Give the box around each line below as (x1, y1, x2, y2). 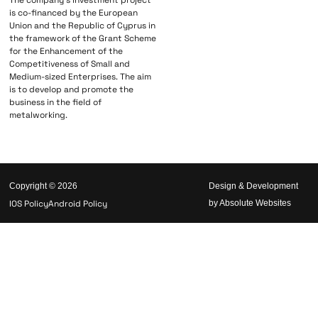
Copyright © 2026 (9, 181, 78, 192)
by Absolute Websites (209, 198, 292, 209)
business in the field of (9, 97, 102, 109)
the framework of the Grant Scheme (9, 33, 157, 45)
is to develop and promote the (9, 84, 134, 96)
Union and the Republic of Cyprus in (9, 20, 156, 32)
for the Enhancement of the (9, 45, 124, 57)
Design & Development (209, 181, 299, 192)
